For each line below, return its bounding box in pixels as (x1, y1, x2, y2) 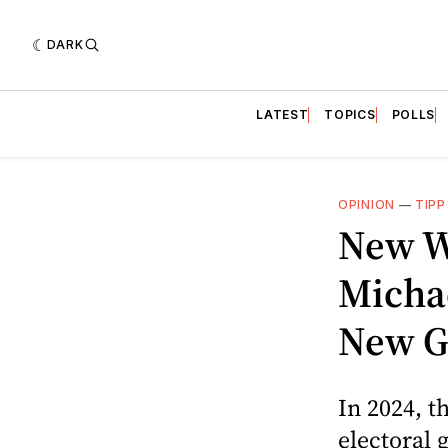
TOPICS (324, 106, 376, 122)
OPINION (338, 196, 395, 212)
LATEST (256, 106, 309, 122)
